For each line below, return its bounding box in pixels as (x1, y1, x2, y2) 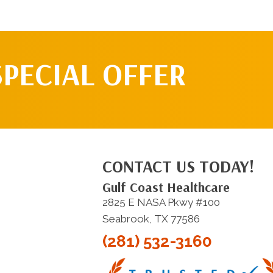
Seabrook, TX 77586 (102, 213, 200, 225)
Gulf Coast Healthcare (102, 179, 230, 196)
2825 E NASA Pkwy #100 (102, 196, 220, 209)
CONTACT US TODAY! (102, 155, 254, 177)
